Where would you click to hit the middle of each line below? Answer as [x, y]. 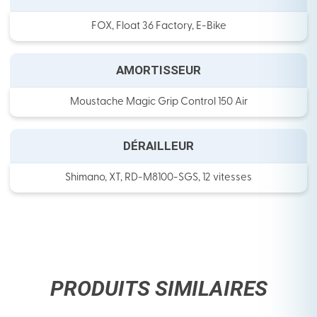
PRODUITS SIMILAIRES [158, 289]
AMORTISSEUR [158, 70]
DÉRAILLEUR [158, 146]
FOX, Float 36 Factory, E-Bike [158, 27]
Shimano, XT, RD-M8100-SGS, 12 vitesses [158, 178]
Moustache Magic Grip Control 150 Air [158, 103]
